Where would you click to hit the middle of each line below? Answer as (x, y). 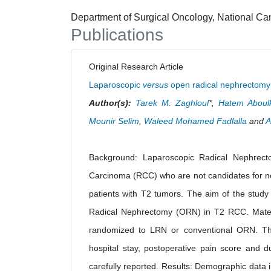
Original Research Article (140, 67)
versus (155, 85)
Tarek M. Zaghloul (172, 103)
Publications (117, 35)
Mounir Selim (114, 121)
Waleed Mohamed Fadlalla (195, 121)
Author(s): (110, 103)
